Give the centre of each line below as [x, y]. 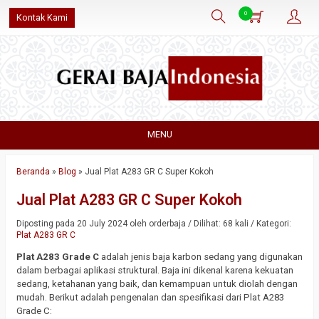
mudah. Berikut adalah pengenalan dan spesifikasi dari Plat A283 [150, 298]
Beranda [33, 172]
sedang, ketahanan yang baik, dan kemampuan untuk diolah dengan [157, 284]
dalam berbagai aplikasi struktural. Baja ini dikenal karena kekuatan [155, 271]
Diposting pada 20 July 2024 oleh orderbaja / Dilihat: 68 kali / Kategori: [154, 224]
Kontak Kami [42, 17]
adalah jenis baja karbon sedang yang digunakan [201, 257]
